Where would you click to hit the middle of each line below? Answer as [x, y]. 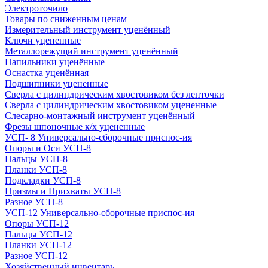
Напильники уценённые [55, 62]
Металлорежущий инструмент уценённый [92, 51]
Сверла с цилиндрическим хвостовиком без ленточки [115, 94]
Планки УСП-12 [38, 245]
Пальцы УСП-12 [39, 234]
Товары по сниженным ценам [66, 19]
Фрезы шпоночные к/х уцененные [75, 127]
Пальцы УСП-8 [36, 159]
